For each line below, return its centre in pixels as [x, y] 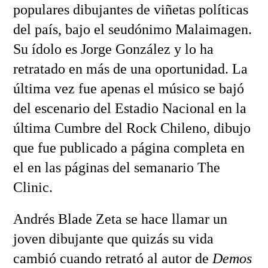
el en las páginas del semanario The [116, 168]
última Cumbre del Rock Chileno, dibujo [132, 128]
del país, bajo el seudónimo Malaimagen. [132, 30]
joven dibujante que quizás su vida [113, 239]
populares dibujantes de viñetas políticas [130, 10]
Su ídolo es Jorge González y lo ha [113, 49]
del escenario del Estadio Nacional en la [130, 109]
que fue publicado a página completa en [129, 148]
